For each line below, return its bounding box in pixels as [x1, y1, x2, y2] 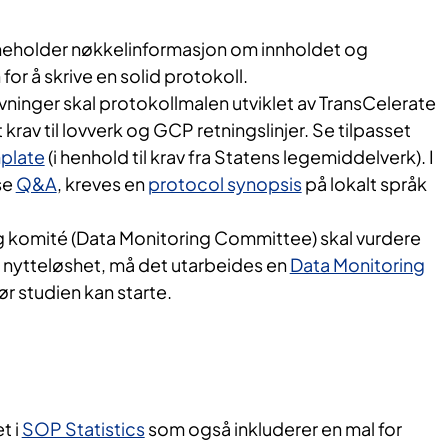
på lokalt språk [301, 172, 427, 196]
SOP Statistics [21, 417, 145, 441]
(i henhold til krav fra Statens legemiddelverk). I [44, 145, 434, 169]
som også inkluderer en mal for [144, 417, 402, 441]
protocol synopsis [147, 172, 302, 196]
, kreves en [56, 172, 148, 196]
